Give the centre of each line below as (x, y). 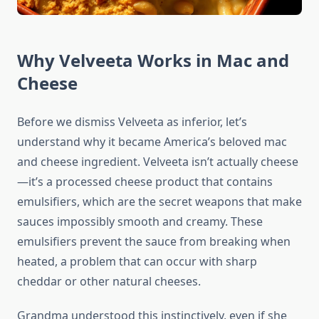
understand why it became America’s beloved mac (152, 142)
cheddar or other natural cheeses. (109, 282)
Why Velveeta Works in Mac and (153, 61)
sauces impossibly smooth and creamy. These (140, 222)
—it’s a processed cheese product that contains (145, 182)
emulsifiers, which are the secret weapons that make (159, 202)
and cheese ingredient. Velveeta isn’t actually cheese (158, 162)
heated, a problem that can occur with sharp (137, 262)
